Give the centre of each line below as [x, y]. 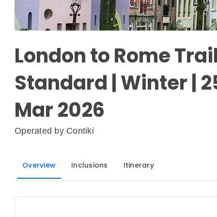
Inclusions [90, 165]
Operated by [40, 131]
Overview [39, 165]
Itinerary [139, 165]
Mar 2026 [60, 110]
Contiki [80, 131]
